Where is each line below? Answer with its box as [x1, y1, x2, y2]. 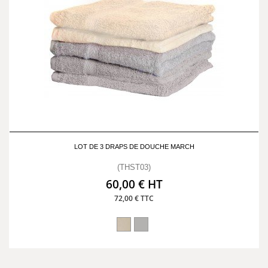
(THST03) [117, 163, 151, 172]
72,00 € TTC [114, 193, 154, 203]
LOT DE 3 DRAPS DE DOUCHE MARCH [74, 143, 194, 150]
